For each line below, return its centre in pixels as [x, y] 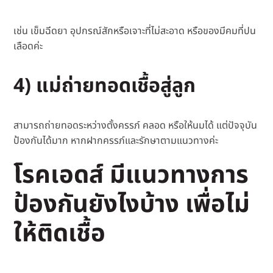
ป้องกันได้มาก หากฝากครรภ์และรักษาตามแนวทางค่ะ [116, 141]
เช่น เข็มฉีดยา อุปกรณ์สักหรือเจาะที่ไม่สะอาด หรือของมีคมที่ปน [135, 31]
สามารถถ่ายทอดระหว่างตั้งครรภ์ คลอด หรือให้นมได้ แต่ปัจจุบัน [136, 126]
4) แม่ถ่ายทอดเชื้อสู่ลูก [107, 86]
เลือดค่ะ [28, 47]
